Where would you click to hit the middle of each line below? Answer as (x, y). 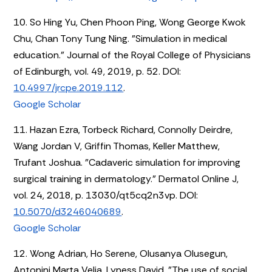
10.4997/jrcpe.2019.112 (69, 87)
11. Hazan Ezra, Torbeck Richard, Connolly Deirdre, (123, 129)
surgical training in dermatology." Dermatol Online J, (126, 178)
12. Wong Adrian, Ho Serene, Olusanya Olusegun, (121, 253)
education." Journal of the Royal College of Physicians (132, 55)
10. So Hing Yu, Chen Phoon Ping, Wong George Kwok (130, 22)
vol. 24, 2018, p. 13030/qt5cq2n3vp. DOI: (106, 195)
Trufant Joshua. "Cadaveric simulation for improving (127, 162)
